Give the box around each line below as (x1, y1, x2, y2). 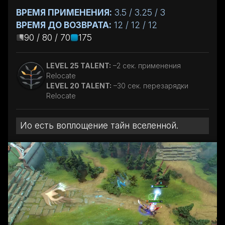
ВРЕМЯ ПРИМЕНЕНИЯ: (16, 7, 112, 18)
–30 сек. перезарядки (114, 81, 188, 90)
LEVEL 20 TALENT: (46, 81, 111, 90)
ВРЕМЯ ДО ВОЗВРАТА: (16, 20, 111, 30)
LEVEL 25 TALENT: (46, 61, 111, 70)
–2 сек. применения (113, 61, 181, 70)
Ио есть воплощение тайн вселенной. (20, 120, 178, 131)
